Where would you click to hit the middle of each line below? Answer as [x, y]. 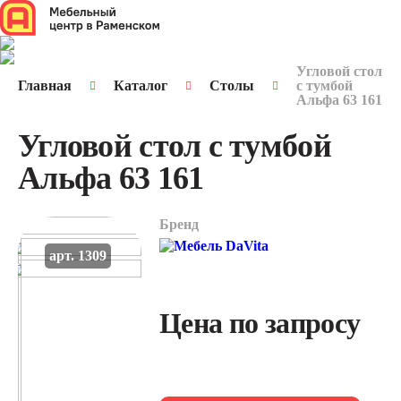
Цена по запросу [260, 323]
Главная [45, 85]
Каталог [141, 85]
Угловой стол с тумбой [175, 146]
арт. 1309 [78, 256]
